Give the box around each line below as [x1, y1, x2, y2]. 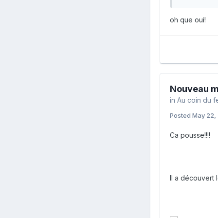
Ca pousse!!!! [170, 130, 210, 139]
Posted [170, 111, 192, 119]
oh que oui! [170, 15, 206, 24]
